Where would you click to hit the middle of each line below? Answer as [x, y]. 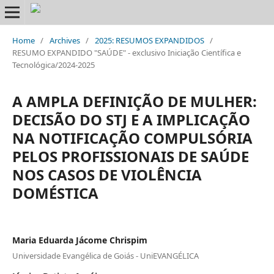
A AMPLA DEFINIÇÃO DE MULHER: [134, 101]
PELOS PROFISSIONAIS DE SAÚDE [130, 156]
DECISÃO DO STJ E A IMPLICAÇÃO [131, 119]
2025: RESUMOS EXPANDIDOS [149, 40]
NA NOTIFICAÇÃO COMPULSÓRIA [132, 138]
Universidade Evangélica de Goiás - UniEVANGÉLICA [105, 256]
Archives [65, 40]
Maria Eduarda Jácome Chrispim [80, 240]
